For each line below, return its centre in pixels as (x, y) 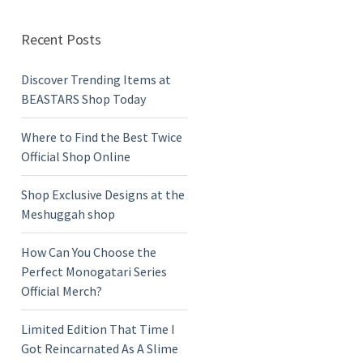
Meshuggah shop (68, 214)
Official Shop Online (76, 156)
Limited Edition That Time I (98, 329)
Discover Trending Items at (96, 79)
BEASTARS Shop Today (83, 98)
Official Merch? (62, 290)
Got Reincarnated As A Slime (100, 348)
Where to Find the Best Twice (102, 137)
